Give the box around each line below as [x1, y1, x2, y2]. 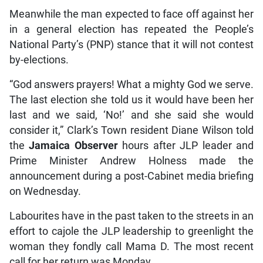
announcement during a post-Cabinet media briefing [9, 170, 254, 182]
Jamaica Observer [29, 139, 118, 151]
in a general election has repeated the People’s [9, 23, 254, 35]
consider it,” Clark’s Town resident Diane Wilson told [9, 124, 254, 136]
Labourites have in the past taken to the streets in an [9, 210, 254, 222]
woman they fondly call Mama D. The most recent [9, 240, 254, 252]
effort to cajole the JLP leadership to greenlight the [9, 225, 254, 237]
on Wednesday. [9, 185, 81, 197]
